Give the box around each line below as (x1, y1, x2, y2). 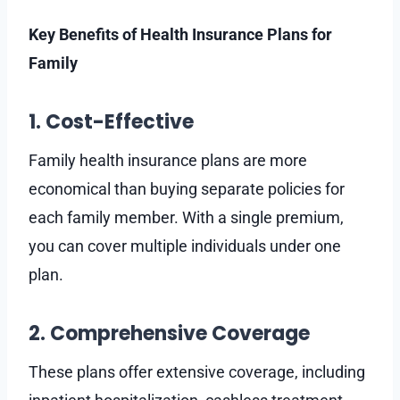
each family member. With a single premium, (29, 207, 344, 227)
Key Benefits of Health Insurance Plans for (29, 24, 332, 44)
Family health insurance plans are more (29, 150, 307, 170)
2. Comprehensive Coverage (29, 319, 310, 347)
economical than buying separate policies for (29, 179, 345, 198)
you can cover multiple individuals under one (29, 236, 341, 255)
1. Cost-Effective (29, 107, 194, 136)
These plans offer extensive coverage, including (29, 362, 365, 381)
